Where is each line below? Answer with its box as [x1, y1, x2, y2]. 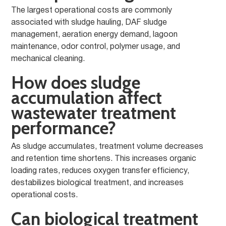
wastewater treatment [11, 102, 177, 124]
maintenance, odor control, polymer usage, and [11, 43, 181, 50]
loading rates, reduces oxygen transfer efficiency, [11, 167, 190, 175]
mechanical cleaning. [11, 55, 85, 63]
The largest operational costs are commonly [11, 7, 173, 14]
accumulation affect [11, 87, 162, 108]
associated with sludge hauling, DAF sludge [11, 19, 167, 26]
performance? [11, 117, 117, 139]
